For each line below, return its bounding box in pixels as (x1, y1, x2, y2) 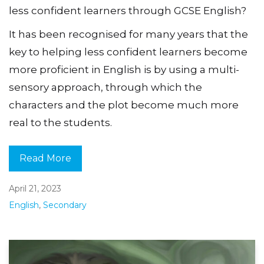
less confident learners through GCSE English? (9, 5, 246, 17)
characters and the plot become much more (9, 98, 239, 111)
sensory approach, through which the (9, 81, 202, 93)
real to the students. (9, 116, 112, 128)
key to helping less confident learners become (9, 45, 247, 58)
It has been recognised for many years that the (9, 28, 248, 40)
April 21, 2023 (9, 183, 61, 194)
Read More (19, 152, 71, 164)
